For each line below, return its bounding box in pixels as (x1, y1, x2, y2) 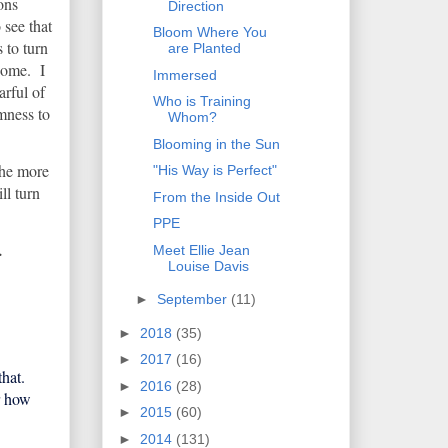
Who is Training (152, 93, 251, 110)
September (156, 291, 231, 308)
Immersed (152, 66, 217, 83)
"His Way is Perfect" (152, 162, 277, 179)
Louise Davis (167, 257, 249, 274)
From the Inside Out (152, 188, 280, 205)
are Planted (167, 40, 241, 57)
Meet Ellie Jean (152, 241, 250, 258)
